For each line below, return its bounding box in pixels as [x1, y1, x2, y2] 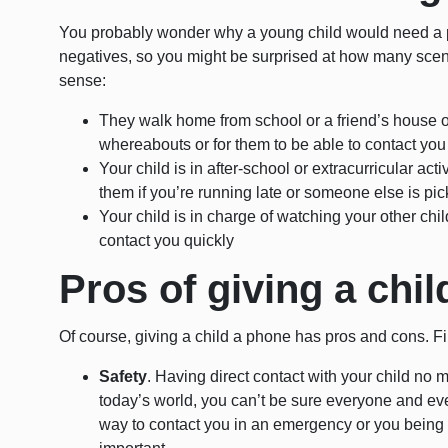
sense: [59, 72, 107, 90]
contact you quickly [99, 232, 235, 250]
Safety [99, 368, 148, 386]
